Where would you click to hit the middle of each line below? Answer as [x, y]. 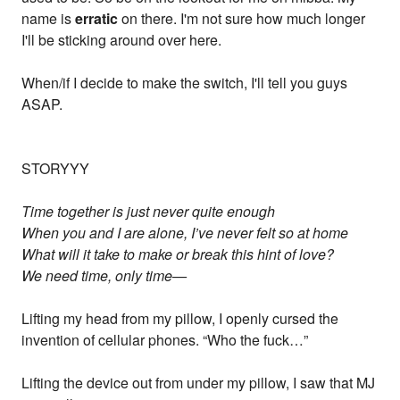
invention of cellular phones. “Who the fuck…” [165, 340]
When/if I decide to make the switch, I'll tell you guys [185, 83]
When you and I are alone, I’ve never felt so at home [185, 233]
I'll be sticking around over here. [122, 40]
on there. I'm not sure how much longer [242, 19]
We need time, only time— [104, 276]
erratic [97, 19]
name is [49, 19]
